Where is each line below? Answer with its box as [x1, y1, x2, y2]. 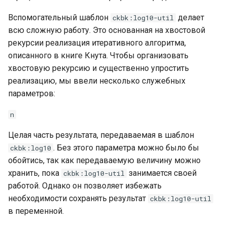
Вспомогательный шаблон [8, 13, 110, 22]
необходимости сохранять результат [8, 194, 148, 203]
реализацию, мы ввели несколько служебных [8, 76, 185, 86]
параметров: [8, 89, 55, 98]
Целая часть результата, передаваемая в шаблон [8, 130, 194, 140]
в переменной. [8, 206, 64, 216]
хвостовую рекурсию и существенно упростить [8, 63, 189, 73]
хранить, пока [8, 168, 61, 178]
